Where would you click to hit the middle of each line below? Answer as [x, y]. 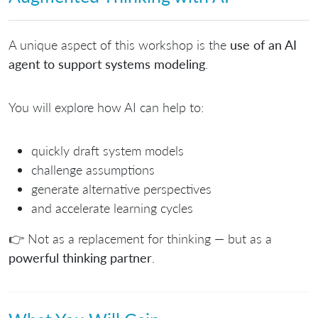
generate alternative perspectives [121, 188]
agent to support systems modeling [107, 64]
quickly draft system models [108, 150]
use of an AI [263, 44]
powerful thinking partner [80, 257]
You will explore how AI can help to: [106, 107]
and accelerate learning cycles [112, 208]
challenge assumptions [93, 169]
